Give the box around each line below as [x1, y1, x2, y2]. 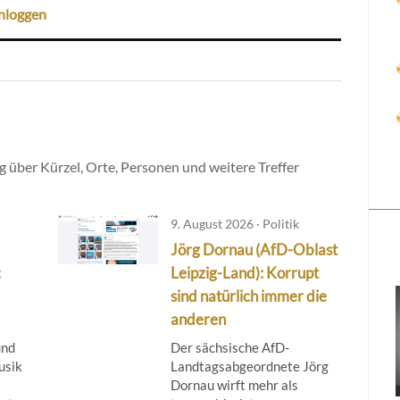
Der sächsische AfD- [170, 338, 289, 355]
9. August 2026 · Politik [170, 215, 299, 231]
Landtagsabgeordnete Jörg [170, 357, 329, 374]
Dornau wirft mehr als [170, 376, 298, 393]
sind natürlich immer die [170, 286, 327, 305]
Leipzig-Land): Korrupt [170, 262, 319, 282]
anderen [170, 309, 226, 329]
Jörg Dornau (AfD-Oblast [170, 239, 337, 259]
